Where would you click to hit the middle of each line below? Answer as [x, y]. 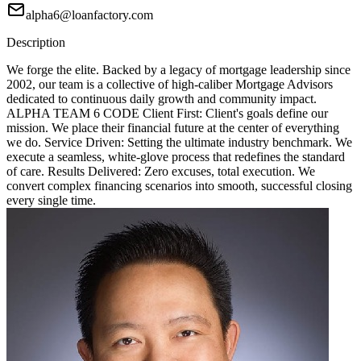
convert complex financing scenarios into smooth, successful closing [179, 186]
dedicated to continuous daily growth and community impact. [162, 99]
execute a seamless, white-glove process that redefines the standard [176, 157]
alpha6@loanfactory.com [89, 15]
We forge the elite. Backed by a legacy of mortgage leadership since [178, 70]
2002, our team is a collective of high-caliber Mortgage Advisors [170, 85]
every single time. [51, 201]
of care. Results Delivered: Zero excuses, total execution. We [161, 172]
